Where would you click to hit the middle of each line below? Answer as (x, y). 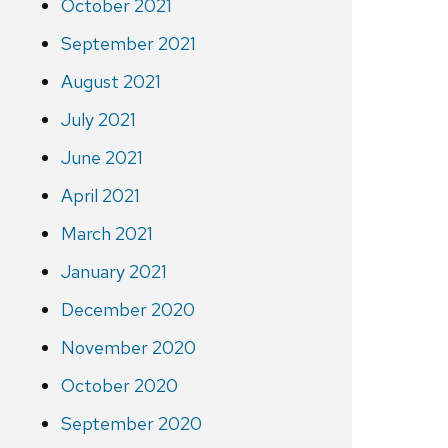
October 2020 (119, 386)
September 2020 (131, 424)
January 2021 (113, 272)
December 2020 (127, 310)
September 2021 (128, 44)
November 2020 (128, 348)
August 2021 (110, 82)
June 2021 (101, 158)
